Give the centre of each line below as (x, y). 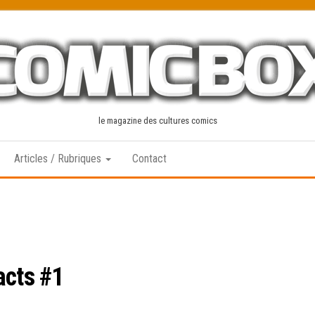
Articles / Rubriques (59, 159)
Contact (149, 159)
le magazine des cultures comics (157, 121)
